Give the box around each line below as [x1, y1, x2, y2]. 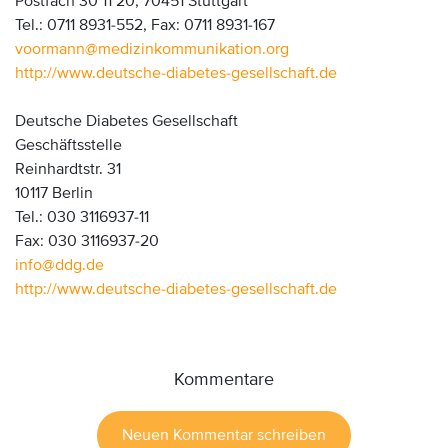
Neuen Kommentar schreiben [122, 425, 326, 445]
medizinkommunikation [98, 39, 262, 59]
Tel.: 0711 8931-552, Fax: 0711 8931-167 [15, 15, 275, 35]
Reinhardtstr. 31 [15, 159, 121, 179]
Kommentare [174, 368, 274, 390]
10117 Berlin [15, 183, 93, 203]
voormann [15, 39, 85, 59]
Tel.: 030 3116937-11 [15, 207, 149, 227]
